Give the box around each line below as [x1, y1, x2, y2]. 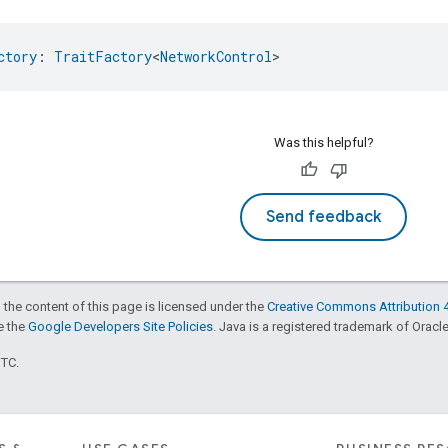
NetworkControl [160, 46, 272, 66]
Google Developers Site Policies [28, 318, 213, 334]
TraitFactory [54, 46, 152, 66]
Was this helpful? [273, 134, 374, 150]
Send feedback [266, 206, 381, 227]
